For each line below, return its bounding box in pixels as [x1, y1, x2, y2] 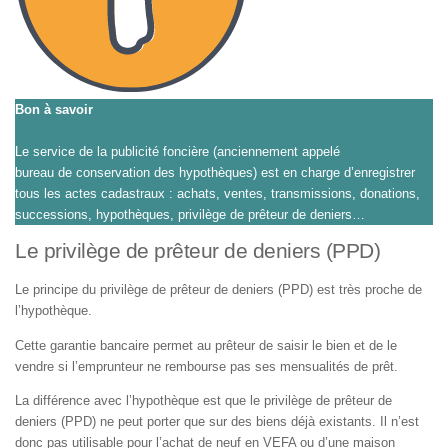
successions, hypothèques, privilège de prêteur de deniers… [15, 207, 365, 223]
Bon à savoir [15, 102, 93, 118]
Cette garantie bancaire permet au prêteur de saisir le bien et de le [15, 337, 397, 353]
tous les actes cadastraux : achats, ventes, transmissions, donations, [15, 186, 420, 202]
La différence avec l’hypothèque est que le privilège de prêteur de [15, 392, 392, 408]
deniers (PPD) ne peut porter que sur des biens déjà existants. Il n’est [15, 413, 419, 429]
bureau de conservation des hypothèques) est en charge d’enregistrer [15, 165, 415, 181]
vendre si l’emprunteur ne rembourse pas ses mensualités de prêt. [15, 358, 398, 374]
